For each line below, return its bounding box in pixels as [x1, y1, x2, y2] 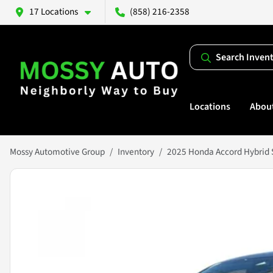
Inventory [118, 145, 154, 159]
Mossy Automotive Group [10, 145, 105, 159]
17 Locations [29, 5, 78, 18]
